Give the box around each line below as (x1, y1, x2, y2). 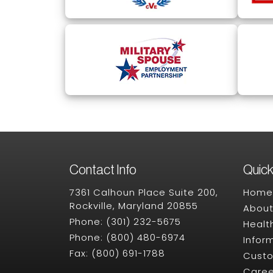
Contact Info (69, 163, 136, 177)
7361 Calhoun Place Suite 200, (69, 186, 218, 199)
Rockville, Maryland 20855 (69, 199, 198, 213)
